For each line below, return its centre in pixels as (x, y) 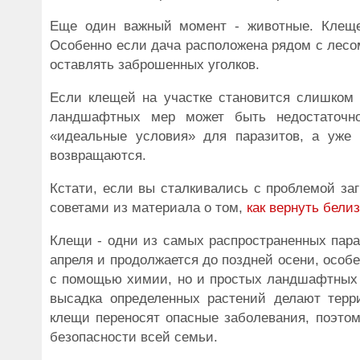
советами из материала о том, (148, 208)
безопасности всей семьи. (134, 337)
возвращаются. (98, 155)
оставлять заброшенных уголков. (155, 65)
